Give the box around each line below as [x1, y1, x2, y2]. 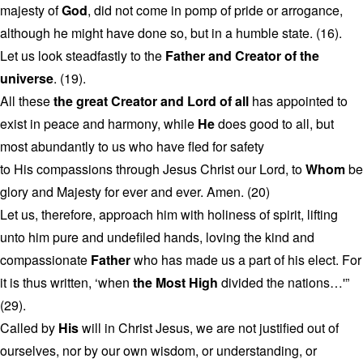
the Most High [133, 273, 218, 292]
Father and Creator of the [165, 46, 319, 65]
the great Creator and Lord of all [53, 92, 249, 110]
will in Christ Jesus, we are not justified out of [79, 318, 339, 337]
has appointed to [249, 92, 348, 110]
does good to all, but [215, 114, 334, 133]
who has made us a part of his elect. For [130, 250, 361, 269]
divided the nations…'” [218, 273, 349, 292]
